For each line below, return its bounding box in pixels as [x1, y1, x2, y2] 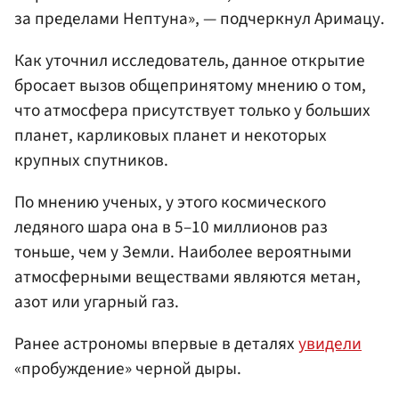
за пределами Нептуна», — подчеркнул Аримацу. [14, 5, 385, 31]
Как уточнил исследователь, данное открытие [14, 47, 365, 73]
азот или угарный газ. [14, 289, 179, 314]
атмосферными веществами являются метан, [14, 264, 361, 289]
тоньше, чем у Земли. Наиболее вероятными [14, 239, 352, 265]
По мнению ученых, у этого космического [14, 189, 326, 215]
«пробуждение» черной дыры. [14, 356, 241, 382]
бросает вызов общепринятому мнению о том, [14, 72, 366, 98]
